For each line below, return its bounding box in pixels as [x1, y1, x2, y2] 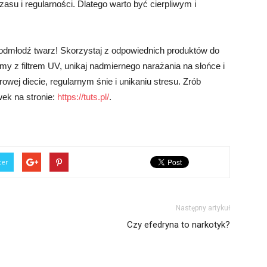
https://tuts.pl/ [57, 92, 109, 102]
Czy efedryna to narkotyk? [127, 219, 230, 230]
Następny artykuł [176, 204, 230, 212]
